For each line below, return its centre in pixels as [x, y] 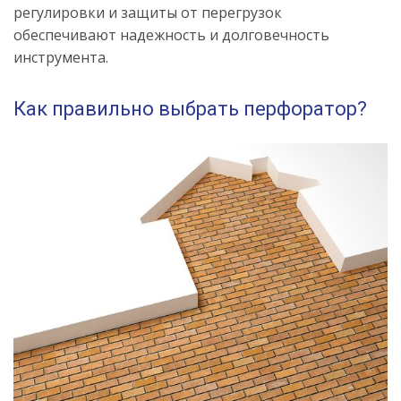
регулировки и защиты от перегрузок [148, 12]
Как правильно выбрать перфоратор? [190, 108]
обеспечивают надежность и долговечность [171, 34]
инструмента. [61, 57]
